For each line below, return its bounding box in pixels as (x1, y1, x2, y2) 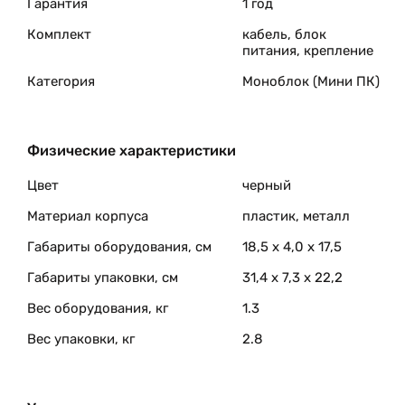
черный (242, 177, 291, 193)
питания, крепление (242, 42, 373, 59)
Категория (27, 73, 95, 89)
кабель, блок (242, 26, 326, 42)
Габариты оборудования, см (27, 239, 212, 255)
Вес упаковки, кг (27, 331, 135, 347)
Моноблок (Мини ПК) (242, 73, 380, 89)
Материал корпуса (27, 208, 148, 224)
